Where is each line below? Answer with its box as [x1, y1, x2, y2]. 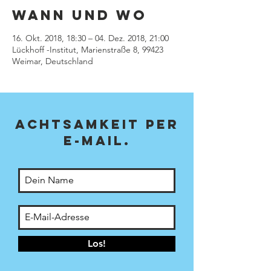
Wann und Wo [12, 6, 147, 24]
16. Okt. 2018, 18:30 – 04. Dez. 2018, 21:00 [12, 32, 169, 44]
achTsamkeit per [15, 116, 179, 132]
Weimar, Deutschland [12, 55, 93, 67]
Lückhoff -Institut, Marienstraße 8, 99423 [12, 44, 163, 55]
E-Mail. [63, 132, 131, 149]
